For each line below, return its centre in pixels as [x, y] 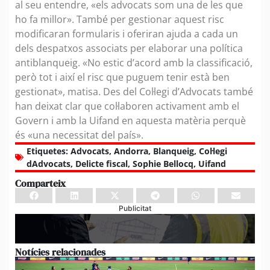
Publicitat [135, 208]
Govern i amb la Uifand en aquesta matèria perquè [130, 120]
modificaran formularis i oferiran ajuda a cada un [127, 33]
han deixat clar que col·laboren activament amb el [127, 106]
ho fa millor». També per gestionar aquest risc [120, 19]
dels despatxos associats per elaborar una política [129, 48]
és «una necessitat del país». [80, 135]
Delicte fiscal [102, 163]
